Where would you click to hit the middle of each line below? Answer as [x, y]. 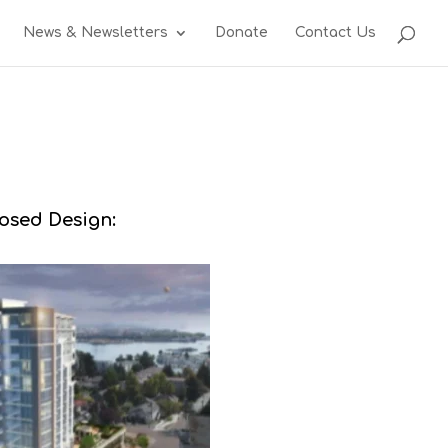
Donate [241, 32]
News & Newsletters [95, 32]
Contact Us [335, 32]
